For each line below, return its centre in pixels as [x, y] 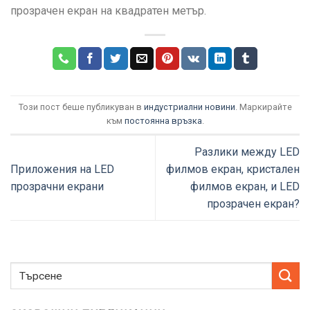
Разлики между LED [247, 152]
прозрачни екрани [57, 187]
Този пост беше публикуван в [81, 107]
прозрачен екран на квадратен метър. [108, 10]
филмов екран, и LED [245, 187]
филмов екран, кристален [233, 170]
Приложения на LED [62, 170]
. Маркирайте [263, 107]
